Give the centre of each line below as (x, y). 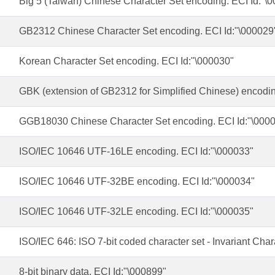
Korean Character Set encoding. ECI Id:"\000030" (126, 61)
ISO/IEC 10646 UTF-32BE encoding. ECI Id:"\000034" (137, 181)
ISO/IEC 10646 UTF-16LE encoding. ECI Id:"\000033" (136, 151)
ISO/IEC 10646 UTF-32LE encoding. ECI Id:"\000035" (136, 211)
